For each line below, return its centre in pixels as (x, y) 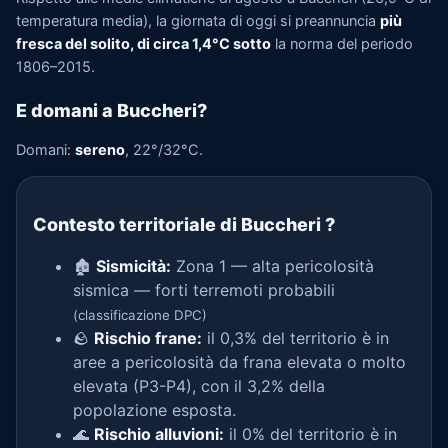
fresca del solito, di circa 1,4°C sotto (143, 44)
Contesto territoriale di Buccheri (179, 224)
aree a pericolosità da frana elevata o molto (239, 362)
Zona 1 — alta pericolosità (272, 266)
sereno (100, 149)
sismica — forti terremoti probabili (204, 290)
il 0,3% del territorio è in (295, 338)
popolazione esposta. (154, 410)
